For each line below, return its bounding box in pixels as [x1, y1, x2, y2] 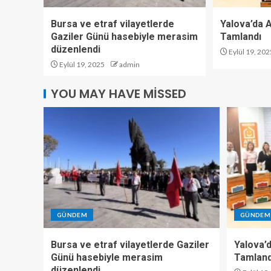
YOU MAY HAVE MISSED [51, 85, 186, 102]
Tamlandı [220, 30, 261, 42]
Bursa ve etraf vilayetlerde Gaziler [51, 238, 209, 250]
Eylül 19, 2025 [58, 59, 105, 69]
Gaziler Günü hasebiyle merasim [51, 30, 198, 42]
